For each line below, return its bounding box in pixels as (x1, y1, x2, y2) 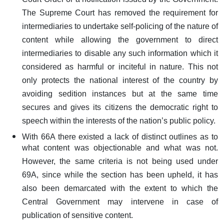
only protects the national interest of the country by (22, 75, 218, 88)
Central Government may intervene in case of (22, 197, 218, 209)
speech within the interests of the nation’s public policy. (22, 116, 215, 128)
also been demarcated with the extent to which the (22, 183, 218, 196)
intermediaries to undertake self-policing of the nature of (22, 21, 218, 34)
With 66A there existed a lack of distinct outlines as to (22, 132, 218, 141)
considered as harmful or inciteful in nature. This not (22, 62, 218, 74)
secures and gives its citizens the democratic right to (22, 102, 218, 115)
